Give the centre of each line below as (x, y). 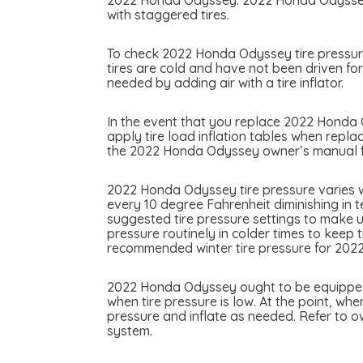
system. (130, 331)
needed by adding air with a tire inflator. (225, 83)
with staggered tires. (168, 15)
